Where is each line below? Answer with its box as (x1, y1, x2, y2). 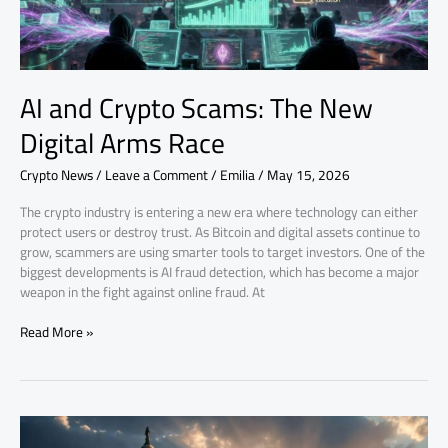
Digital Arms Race (20, 116, 225, 169)
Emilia (220, 162, 258, 189)
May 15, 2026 (267, 162, 350, 189)
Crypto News (20, 162, 93, 189)
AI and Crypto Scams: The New (20, 81, 373, 134)
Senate (19, 411, 59, 438)
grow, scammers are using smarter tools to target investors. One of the (20, 238, 425, 265)
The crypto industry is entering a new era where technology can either (20, 198, 418, 225)
